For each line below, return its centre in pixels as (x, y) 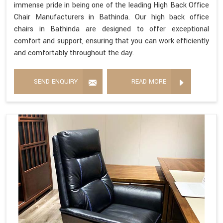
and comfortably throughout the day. (74, 53)
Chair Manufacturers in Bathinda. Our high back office (111, 17)
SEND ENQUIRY (56, 81)
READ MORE (149, 81)
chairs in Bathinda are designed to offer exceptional (111, 29)
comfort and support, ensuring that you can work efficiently (111, 41)
